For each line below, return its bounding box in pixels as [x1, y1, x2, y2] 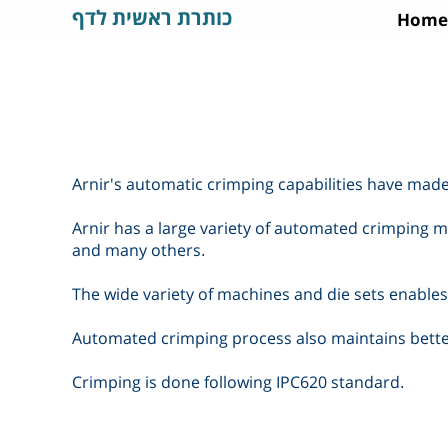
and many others [72, 239, 201, 261]
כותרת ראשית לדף [72, 4, 232, 31]
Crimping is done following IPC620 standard [72, 371, 400, 393]
